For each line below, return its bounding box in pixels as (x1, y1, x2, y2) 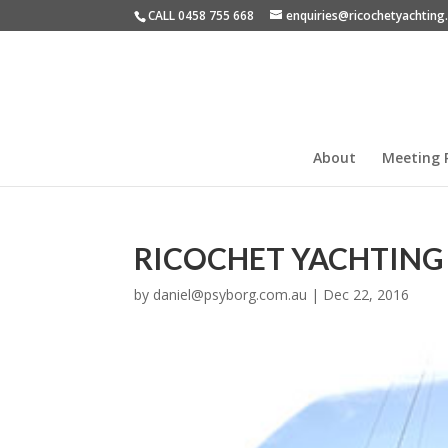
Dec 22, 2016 (323, 285, 410, 304)
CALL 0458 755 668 (148, 7, 255, 24)
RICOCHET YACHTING (134, 240, 445, 276)
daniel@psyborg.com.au (153, 285, 308, 304)
